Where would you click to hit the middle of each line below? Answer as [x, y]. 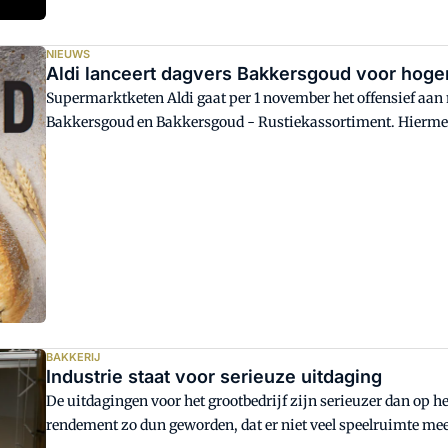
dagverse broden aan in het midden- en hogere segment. [231, 146]
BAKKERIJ [73, 356]
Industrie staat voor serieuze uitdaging [214, 376]
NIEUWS [68, 54]
